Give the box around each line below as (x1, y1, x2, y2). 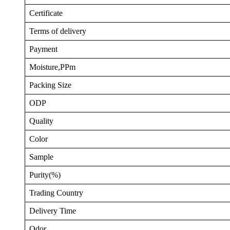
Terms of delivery (29, 27, 86, 35)
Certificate (29, 9, 63, 17)
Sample (29, 152, 53, 161)
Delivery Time (29, 206, 76, 215)
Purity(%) (29, 170, 61, 179)
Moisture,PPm (29, 63, 75, 71)
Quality (29, 117, 53, 125)
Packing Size (29, 81, 71, 89)
